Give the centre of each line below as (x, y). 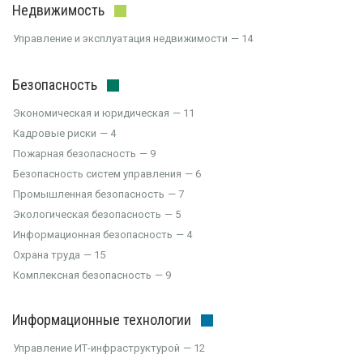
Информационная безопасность (93, 235)
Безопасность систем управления (97, 174)
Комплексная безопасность (82, 275)
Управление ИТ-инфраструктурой (96, 348)
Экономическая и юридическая (91, 113)
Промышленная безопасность (89, 194)
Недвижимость (58, 10)
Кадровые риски (55, 133)
